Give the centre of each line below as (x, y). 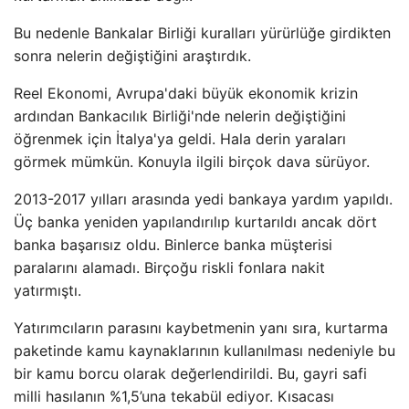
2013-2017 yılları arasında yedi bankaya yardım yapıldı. (203, 199)
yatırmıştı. (47, 290)
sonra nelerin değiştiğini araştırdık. (132, 56)
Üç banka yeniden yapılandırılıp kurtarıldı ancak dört (195, 222)
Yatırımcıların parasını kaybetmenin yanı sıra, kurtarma (201, 328)
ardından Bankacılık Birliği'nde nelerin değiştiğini (180, 116)
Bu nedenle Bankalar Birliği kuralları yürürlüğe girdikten (202, 33)
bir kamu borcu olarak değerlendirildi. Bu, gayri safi (190, 373)
